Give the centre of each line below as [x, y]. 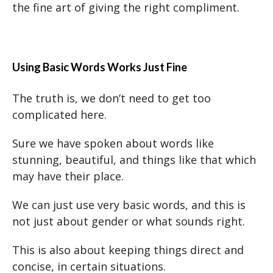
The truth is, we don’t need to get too [112, 98]
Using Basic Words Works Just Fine [100, 67]
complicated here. [59, 114]
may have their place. [68, 176]
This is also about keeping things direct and [128, 250]
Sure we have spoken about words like [113, 143]
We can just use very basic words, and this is [129, 204]
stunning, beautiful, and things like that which [134, 159]
